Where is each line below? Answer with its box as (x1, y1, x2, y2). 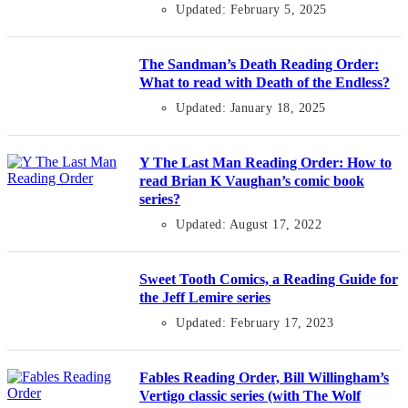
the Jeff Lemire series (139, 290, 270, 306)
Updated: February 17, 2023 (176, 316, 333, 331)
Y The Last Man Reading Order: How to (139, 155, 392, 171)
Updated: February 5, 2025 (176, 3, 327, 17)
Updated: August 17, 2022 (176, 218, 321, 232)
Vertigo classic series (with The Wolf (139, 388, 361, 404)
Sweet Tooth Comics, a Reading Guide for (139, 271, 398, 288)
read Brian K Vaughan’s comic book (139, 173, 364, 189)
